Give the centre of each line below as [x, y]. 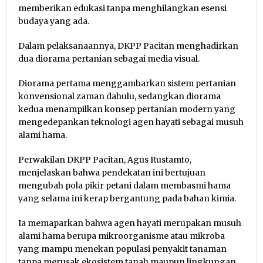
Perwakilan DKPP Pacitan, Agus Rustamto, [105, 159]
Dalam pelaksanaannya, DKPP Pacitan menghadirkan [128, 45]
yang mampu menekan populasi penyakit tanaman [122, 249]
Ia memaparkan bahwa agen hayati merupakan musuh [130, 223]
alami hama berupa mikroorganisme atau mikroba [122, 236]
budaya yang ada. [54, 21]
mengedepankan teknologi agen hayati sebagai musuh [131, 122]
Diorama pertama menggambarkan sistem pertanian [127, 83]
